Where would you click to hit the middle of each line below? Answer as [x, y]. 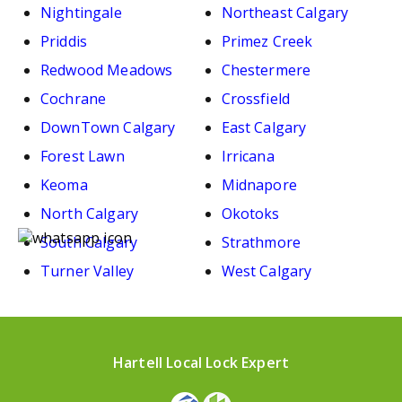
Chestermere [266, 70]
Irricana [248, 156]
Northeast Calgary [285, 12]
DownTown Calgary [108, 127]
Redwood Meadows [107, 70]
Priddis [64, 41]
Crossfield [256, 98]
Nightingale [81, 12]
